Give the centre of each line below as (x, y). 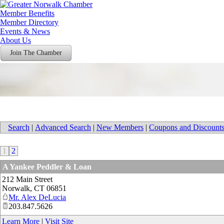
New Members (120, 127)
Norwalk (16, 188)
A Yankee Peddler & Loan (47, 167)
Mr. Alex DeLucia (37, 197)
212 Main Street (27, 179)
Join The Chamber (36, 53)
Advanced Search (63, 127)
